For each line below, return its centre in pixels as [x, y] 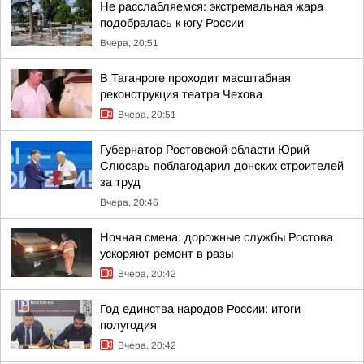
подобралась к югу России [172, 23]
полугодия [128, 325]
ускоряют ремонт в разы [167, 253]
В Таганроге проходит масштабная [195, 78]
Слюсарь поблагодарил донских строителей [222, 166]
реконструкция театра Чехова [181, 94]
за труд [120, 182]
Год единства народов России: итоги [200, 309]
